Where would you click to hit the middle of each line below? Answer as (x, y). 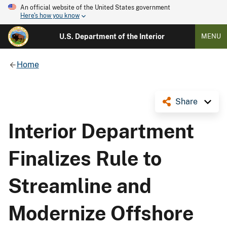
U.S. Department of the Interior (112, 36)
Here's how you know (50, 16)
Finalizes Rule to (85, 158)
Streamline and (80, 186)
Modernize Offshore (101, 213)
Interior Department (101, 131)
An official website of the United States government (95, 8)
